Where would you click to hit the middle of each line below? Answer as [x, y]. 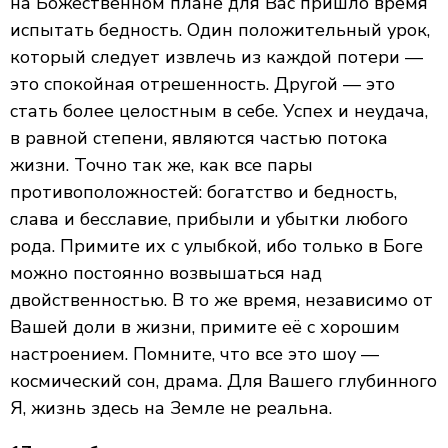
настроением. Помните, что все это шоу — [194, 354]
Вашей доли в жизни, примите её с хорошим [205, 327]
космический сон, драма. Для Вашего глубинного [223, 381]
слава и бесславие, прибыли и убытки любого [209, 219]
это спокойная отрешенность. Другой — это [202, 84]
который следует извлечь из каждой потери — [216, 57]
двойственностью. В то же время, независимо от [221, 300]
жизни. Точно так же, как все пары [161, 165]
